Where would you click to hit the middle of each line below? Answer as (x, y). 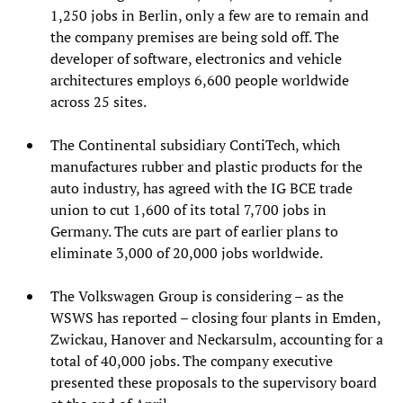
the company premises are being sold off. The (195, 36)
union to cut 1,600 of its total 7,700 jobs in (188, 209)
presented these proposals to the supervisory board (214, 382)
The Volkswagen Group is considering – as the (197, 296)
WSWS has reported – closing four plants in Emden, (215, 317)
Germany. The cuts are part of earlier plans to (194, 231)
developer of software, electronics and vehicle (196, 58)
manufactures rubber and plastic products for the (206, 166)
